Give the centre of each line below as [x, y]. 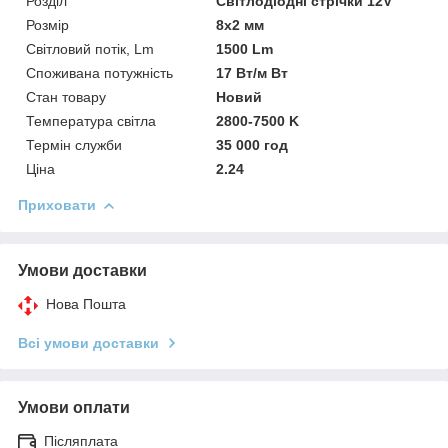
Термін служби [74, 144]
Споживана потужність [99, 72]
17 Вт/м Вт [252, 72]
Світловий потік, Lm [90, 48]
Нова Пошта [86, 303]
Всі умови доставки [88, 342]
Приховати [57, 204]
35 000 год [252, 144]
